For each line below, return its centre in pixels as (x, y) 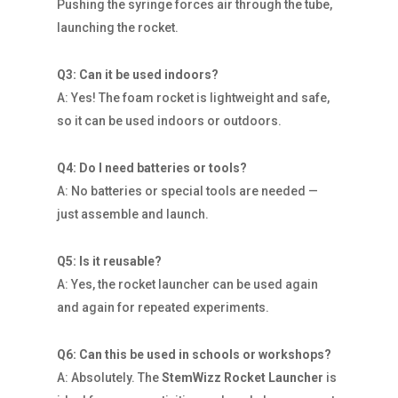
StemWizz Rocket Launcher (243, 377)
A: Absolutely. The (109, 377)
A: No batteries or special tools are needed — (187, 191)
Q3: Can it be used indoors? (138, 74)
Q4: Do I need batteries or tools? (152, 167)
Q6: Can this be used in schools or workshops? (194, 354)
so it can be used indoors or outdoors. (169, 120)
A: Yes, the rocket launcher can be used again (187, 284)
